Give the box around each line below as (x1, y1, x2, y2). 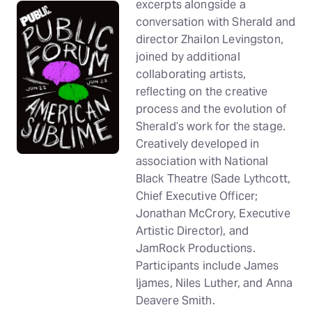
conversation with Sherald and (135, 15, 296, 29)
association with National (135, 154, 269, 169)
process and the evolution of (135, 102, 286, 116)
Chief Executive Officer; (135, 189, 258, 203)
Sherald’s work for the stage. (135, 119, 286, 134)
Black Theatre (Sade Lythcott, (135, 171, 291, 186)
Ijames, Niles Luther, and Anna (135, 276, 293, 290)
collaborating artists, (135, 67, 246, 81)
